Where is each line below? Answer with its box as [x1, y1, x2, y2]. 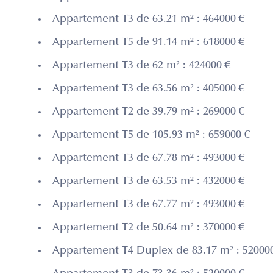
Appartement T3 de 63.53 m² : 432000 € [52, 176, 244, 188]
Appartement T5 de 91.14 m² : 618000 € [52, 37, 244, 49]
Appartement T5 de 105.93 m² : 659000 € [52, 130, 250, 141]
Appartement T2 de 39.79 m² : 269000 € [52, 107, 244, 118]
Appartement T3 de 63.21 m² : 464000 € [52, 14, 244, 26]
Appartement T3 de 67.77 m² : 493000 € [52, 199, 244, 211]
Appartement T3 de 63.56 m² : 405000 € [52, 83, 244, 95]
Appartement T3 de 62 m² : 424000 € [52, 60, 230, 72]
